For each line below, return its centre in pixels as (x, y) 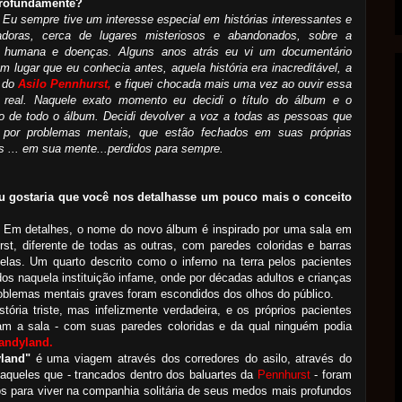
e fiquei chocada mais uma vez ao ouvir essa (232, 84)
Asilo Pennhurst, (65, 84)
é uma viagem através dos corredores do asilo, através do (191, 359)
